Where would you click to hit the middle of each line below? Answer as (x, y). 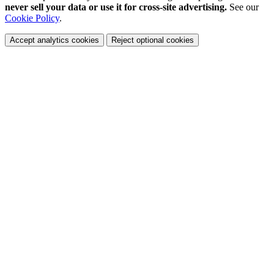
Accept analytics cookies (54, 40)
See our (243, 7)
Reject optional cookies (153, 40)
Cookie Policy (32, 18)
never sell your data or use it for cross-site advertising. (116, 7)
